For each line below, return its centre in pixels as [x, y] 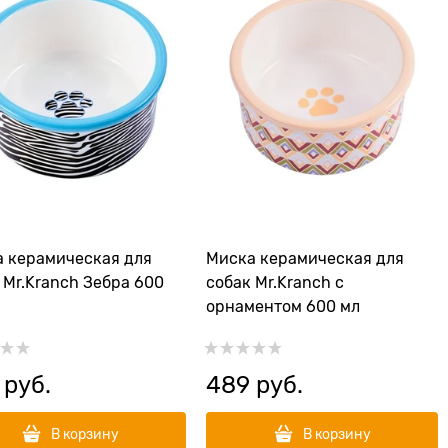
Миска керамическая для [305, 259]
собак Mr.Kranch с [275, 283]
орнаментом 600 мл [283, 307]
